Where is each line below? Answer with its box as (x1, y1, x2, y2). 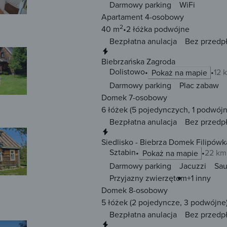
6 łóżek (101, 104, 128, 116)
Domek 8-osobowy (101, 184, 168, 196)
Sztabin (109, 146, 136, 158)
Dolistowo (109, 66, 145, 78)
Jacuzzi (179, 160, 206, 172)
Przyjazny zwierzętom (109, 172, 187, 184)
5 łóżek (101, 197, 128, 208)
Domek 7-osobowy (101, 92, 167, 103)
